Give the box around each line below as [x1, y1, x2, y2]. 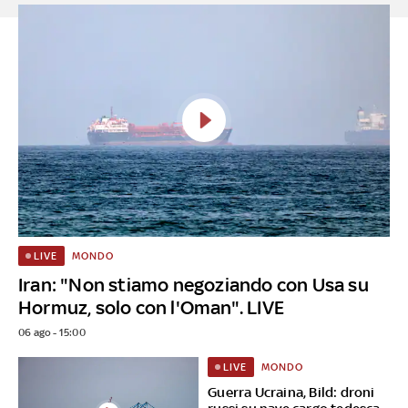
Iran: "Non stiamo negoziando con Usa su [18, 272, 369, 296]
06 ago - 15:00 [18, 325, 86, 339]
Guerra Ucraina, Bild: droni [208, 383, 375, 400]
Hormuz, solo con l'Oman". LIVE [18, 295, 284, 319]
